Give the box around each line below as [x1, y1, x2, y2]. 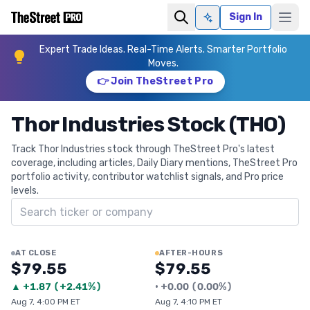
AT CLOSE [15, 248, 57, 257]
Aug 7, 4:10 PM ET [155, 297, 222, 307]
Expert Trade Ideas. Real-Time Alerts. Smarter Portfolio [39, 44, 287, 55]
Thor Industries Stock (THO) [11, 112, 285, 137]
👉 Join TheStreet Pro [96, 75, 214, 87]
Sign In [229, 11, 262, 23]
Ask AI [206, 17, 237, 29]
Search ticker [10, 199, 80, 212]
